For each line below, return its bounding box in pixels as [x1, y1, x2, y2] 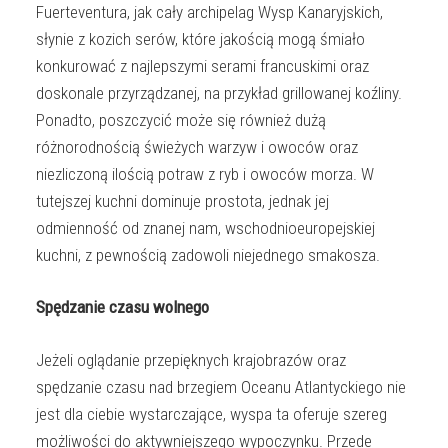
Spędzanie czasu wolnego [36, 297, 209, 318]
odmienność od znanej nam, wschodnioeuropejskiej [36, 217, 375, 238]
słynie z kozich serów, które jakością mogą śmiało [36, 28, 365, 49]
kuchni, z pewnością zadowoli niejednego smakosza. [36, 244, 380, 265]
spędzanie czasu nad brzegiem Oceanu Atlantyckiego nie [36, 376, 406, 397]
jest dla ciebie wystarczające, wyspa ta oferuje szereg [36, 403, 387, 424]
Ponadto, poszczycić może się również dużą [36, 109, 326, 130]
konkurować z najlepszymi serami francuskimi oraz [36, 55, 369, 76]
